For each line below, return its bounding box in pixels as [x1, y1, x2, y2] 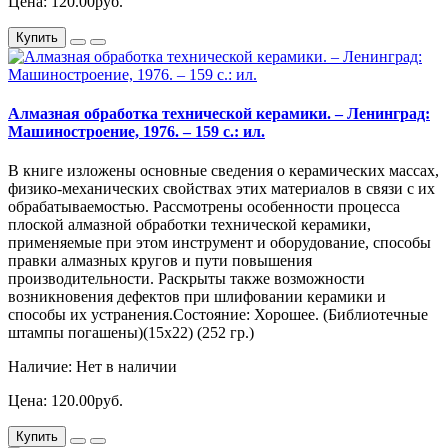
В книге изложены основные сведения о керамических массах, [8, 162, 439, 180]
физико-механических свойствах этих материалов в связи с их [8, 180, 435, 198]
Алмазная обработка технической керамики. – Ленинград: [8, 105, 430, 123]
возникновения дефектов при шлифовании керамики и [8, 288, 386, 306]
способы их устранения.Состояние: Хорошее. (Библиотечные [8, 306, 428, 324]
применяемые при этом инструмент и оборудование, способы [8, 234, 431, 252]
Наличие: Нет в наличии [8, 358, 177, 376]
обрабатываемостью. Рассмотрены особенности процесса [8, 198, 400, 216]
